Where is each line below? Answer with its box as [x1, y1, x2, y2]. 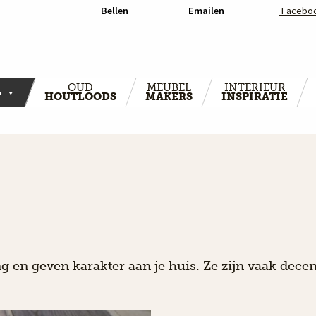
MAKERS [145, 90, 193, 104]
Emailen [186, 4, 225, 17]
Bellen [99, 4, 129, 17]
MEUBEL [147, 81, 191, 95]
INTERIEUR [224, 81, 286, 95]
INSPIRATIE [221, 90, 288, 104]
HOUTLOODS [44, 90, 116, 104]
